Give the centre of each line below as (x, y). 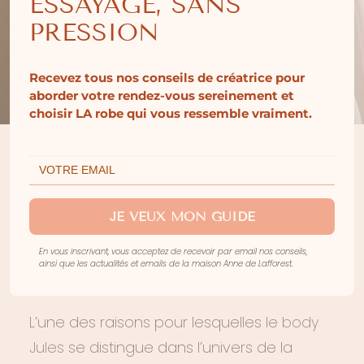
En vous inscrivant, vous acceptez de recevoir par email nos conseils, (173, 251)
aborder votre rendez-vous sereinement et (162, 95)
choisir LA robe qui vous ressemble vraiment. (171, 113)
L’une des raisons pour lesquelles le (156, 322)
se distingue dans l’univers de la (178, 347)
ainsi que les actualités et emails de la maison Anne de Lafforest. (166, 264)
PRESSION (94, 32)
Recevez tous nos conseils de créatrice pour (167, 78)
